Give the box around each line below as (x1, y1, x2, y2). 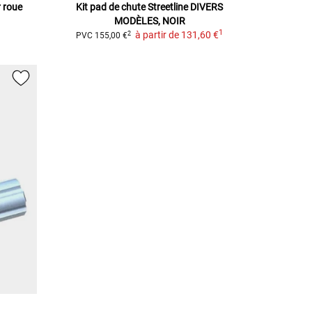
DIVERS (190, 1, 224, 13)
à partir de (135, 29, 180, 41)
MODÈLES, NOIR (114, 15, 185, 27)
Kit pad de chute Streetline (76, 1, 189, 13)
